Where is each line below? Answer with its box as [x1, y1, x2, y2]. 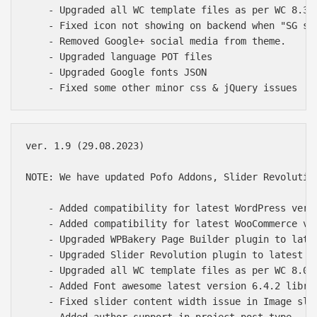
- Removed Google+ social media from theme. [25, 35, 286, 47]
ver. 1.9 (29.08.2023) [25, 139, 144, 151]
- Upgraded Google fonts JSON [25, 66, 207, 78]
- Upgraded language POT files [25, 50, 212, 62]
